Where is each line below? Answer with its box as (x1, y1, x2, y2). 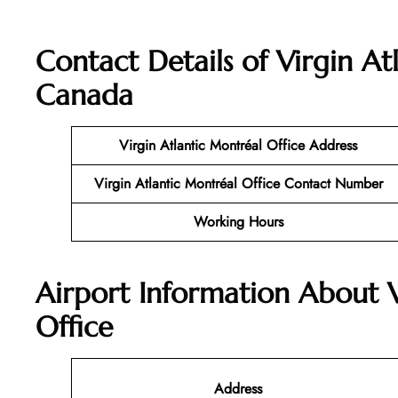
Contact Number (283, 173, 383, 195)
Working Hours (193, 211, 283, 233)
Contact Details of (36, 44, 276, 80)
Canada (36, 77, 133, 114)
